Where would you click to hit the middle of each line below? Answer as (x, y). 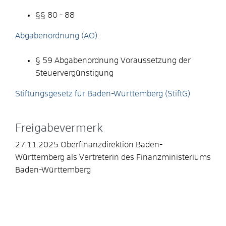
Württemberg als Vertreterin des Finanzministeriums (113, 157)
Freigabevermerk (59, 128)
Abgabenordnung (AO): (57, 36)
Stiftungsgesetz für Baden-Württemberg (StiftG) (103, 94)
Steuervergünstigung (74, 73)
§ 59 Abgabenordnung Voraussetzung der (113, 60)
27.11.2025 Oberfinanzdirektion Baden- (89, 145)
